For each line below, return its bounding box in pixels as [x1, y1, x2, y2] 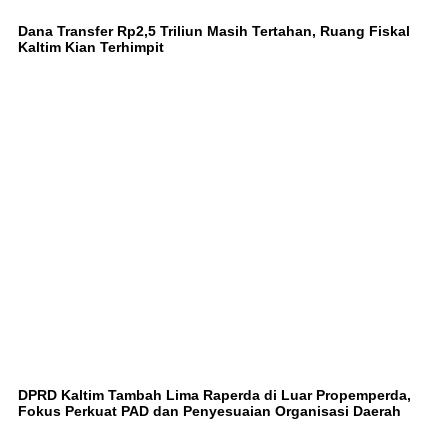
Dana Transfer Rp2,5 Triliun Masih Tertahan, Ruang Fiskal [18, 22, 410, 39]
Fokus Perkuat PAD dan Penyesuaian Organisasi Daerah [18, 402, 401, 419]
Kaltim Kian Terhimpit [18, 38, 164, 55]
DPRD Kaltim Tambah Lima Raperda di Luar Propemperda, [18, 386, 411, 403]
